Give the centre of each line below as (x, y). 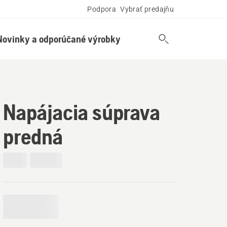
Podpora (102, 9)
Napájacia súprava (82, 112)
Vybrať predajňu (147, 9)
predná (33, 136)
